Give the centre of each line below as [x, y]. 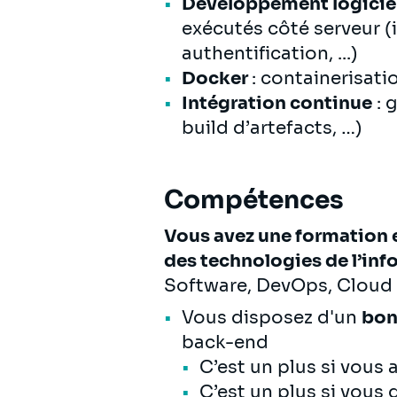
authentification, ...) [270, 53]
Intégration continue [277, 103]
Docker [217, 78]
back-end [225, 342]
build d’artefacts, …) [274, 128]
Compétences [254, 199]
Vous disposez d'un [272, 317]
